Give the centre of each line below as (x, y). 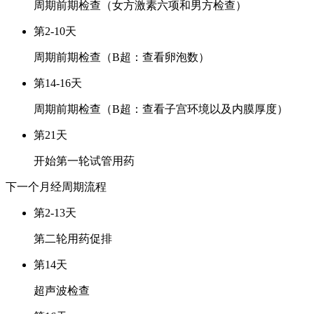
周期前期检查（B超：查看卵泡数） (122, 57)
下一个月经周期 (45, 186)
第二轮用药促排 (73, 238)
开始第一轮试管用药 (84, 161)
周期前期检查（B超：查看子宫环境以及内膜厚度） (161, 109)
